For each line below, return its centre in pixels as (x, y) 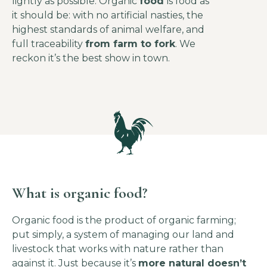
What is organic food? (80, 193)
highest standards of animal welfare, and (108, 30)
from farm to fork (130, 44)
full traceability (49, 44)
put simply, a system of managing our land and (123, 235)
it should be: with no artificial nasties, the (108, 15)
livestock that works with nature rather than (118, 249)
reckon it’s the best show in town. (91, 58)
